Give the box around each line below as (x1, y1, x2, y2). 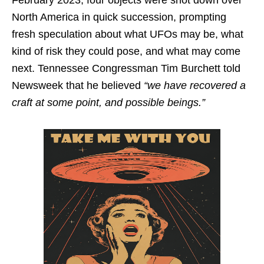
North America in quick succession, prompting (12, 11, 226, 24)
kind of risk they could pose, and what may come (12, 45, 240, 58)
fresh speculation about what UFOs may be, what (12, 28, 243, 41)
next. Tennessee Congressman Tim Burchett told (12, 62, 240, 75)
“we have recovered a (144, 80, 246, 92)
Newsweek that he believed (12, 80, 144, 92)
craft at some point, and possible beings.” (12, 97, 205, 109)
